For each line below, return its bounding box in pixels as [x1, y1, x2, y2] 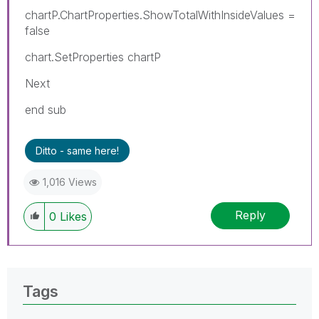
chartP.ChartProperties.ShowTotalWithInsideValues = [25, 7, 296, 22]
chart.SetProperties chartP [25, 49, 161, 64]
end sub [25, 102, 66, 117]
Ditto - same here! [36, 144, 119, 157]
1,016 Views [43, 175, 97, 188]
